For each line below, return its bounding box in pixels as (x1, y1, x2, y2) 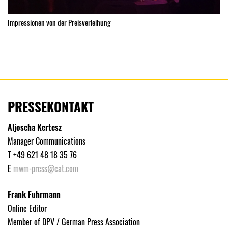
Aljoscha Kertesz (8, 121, 62, 133)
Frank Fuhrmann (8, 188, 61, 201)
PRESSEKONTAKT (8, 97, 94, 116)
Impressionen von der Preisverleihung (8, 16, 111, 28)
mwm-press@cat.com (13, 162, 78, 175)
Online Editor (8, 202, 47, 214)
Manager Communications (8, 134, 85, 147)
